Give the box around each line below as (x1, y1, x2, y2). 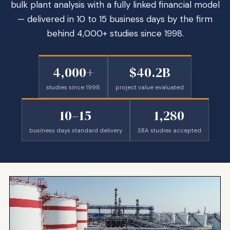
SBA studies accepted (137, 127, 201, 135)
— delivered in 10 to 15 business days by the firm (17, 13, 213, 25)
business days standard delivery (29, 127, 122, 135)
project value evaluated (116, 84, 184, 91)
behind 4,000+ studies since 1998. (46, 28, 184, 39)
